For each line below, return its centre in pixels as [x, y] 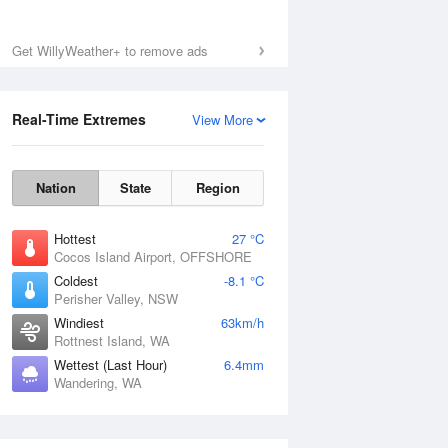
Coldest [76, 280]
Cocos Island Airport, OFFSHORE [153, 256]
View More [222, 119]
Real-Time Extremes [79, 119]
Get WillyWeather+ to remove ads [110, 50]
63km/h [242, 322]
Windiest [79, 322]
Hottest [75, 238]
